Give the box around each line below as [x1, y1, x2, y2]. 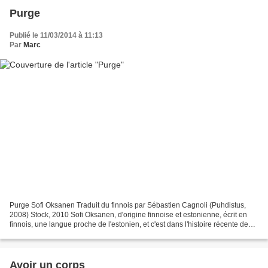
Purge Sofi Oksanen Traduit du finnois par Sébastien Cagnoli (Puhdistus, [10, 200, 246, 209]
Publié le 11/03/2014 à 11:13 [10, 31, 103, 40]
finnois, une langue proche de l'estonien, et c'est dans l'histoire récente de [10, 220, 248, 229]
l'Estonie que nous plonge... [10, 229, 99, 238]
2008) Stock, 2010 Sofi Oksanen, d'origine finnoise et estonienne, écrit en [10, 210, 247, 219]
